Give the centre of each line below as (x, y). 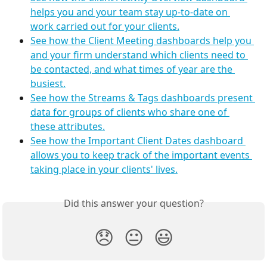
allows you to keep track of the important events (141, 155)
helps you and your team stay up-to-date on (130, 12)
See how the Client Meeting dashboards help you (142, 40)
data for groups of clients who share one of (130, 112)
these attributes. (68, 126)
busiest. (48, 83)
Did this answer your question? (133, 203)
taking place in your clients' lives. (104, 169)
